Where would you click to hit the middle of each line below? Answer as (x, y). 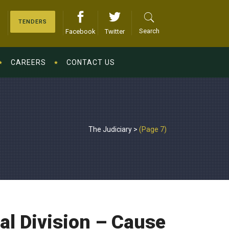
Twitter (115, 31)
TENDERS (33, 22)
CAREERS (28, 62)
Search (149, 31)
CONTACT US (91, 62)
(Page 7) (153, 129)
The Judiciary (110, 129)
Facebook (81, 31)
